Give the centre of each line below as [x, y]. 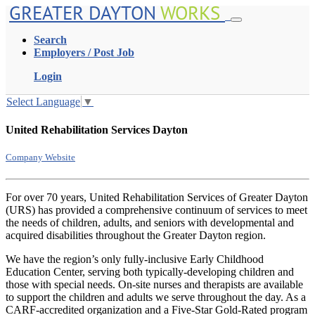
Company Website [40, 157]
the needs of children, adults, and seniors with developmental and [150, 222]
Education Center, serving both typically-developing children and [150, 271]
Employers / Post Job [84, 52]
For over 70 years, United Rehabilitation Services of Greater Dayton [157, 197]
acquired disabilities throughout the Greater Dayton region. [136, 235]
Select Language [43, 102]
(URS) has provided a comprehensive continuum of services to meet [156, 210]
